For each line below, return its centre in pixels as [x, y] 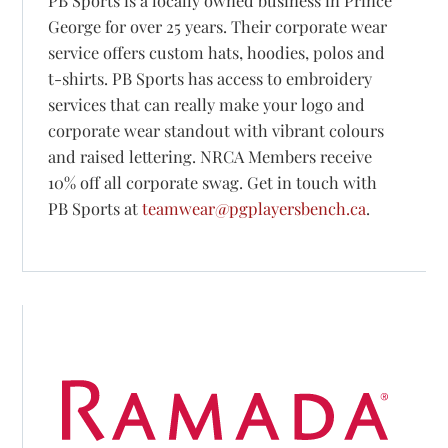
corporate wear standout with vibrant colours [216, 130]
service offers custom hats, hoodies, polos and [217, 52]
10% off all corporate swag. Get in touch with [213, 182]
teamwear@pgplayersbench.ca [254, 208]
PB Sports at [95, 208]
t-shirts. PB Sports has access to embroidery [210, 78]
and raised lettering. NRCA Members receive [210, 156]
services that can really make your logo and [207, 104]
